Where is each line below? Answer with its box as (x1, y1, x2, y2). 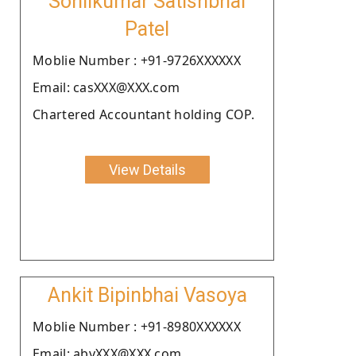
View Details (108, 161, 186, 178)
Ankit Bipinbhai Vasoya (47, 283, 247, 307)
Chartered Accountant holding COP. (33, 105, 254, 123)
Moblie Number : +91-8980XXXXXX (33, 317, 241, 335)
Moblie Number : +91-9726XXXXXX (33, 51, 241, 69)
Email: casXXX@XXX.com (33, 78, 180, 96)
